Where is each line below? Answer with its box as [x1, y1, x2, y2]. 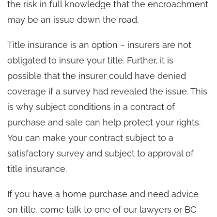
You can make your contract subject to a [7, 132, 173, 143]
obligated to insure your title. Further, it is [7, 55, 173, 65]
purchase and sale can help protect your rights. [7, 117, 201, 127]
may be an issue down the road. [7, 14, 139, 25]
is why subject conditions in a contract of [7, 101, 175, 112]
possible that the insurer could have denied [7, 70, 186, 81]
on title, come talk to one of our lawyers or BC [7, 204, 196, 215]
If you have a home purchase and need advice [7, 188, 199, 199]
